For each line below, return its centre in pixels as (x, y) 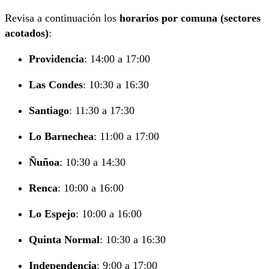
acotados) (27, 33)
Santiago (49, 110)
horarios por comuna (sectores (190, 18)
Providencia (56, 59)
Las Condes (56, 84)
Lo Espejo (52, 213)
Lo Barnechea (61, 136)
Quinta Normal (64, 239)
